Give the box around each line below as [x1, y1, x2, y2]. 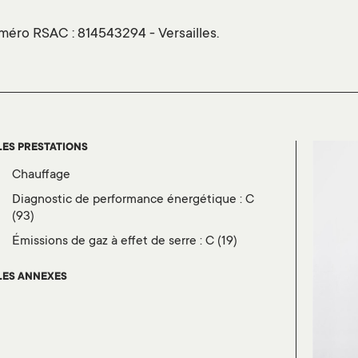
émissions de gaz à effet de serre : [20, 234, 206, 249]
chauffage [21, 168, 71, 183]
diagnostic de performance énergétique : [21, 193, 246, 208]
